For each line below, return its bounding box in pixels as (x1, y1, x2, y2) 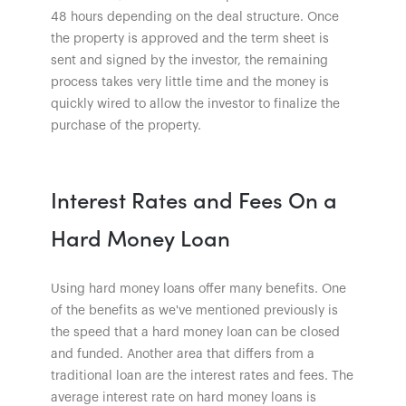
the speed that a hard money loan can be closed (51, 325, 340, 339)
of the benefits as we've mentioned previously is (51, 304, 338, 317)
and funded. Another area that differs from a (51, 347, 314, 361)
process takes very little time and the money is (51, 75, 329, 89)
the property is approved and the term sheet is (51, 32, 329, 45)
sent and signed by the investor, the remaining (51, 53, 328, 67)
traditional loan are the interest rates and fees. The (51, 369, 353, 382)
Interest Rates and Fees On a (51, 183, 337, 214)
